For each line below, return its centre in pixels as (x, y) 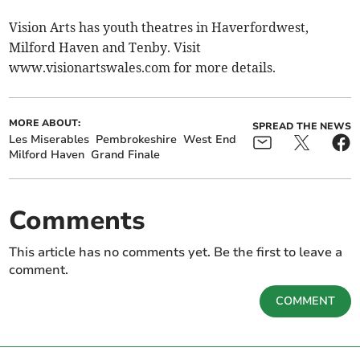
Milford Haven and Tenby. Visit (105, 47)
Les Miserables (49, 139)
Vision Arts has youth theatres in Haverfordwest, (159, 27)
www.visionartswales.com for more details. (143, 67)
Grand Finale (126, 155)
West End (210, 139)
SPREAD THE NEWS (301, 126)
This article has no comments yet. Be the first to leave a (176, 252)
